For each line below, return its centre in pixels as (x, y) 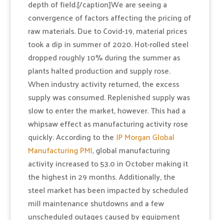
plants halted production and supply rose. (99, 71)
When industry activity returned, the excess (103, 84)
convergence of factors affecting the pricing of (109, 18)
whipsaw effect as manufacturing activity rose (108, 124)
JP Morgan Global (145, 137)
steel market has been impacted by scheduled (108, 190)
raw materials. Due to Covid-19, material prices (107, 31)
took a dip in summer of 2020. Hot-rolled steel (108, 44)
